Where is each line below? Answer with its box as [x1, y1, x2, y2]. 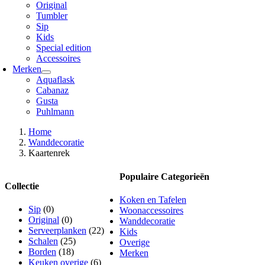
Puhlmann [36, 106, 75, 117]
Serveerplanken [28, 225, 86, 235]
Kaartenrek [28, 148, 70, 159]
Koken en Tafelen [119, 194, 186, 205]
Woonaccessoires [119, 205, 183, 215]
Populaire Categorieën [119, 171, 209, 182]
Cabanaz [36, 85, 69, 96]
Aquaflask [36, 75, 75, 85]
